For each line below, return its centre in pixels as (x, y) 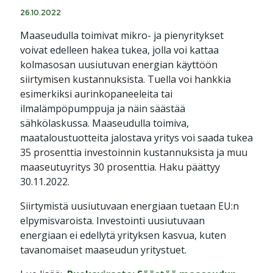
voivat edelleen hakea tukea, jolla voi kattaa (119, 50)
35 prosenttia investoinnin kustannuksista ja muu (133, 152)
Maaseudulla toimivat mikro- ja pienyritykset (122, 35)
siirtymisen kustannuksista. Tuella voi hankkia (125, 79)
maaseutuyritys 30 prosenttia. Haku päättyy (120, 167)
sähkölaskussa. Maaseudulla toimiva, (104, 123)
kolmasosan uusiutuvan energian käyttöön (119, 64)
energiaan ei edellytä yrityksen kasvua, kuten (123, 235)
